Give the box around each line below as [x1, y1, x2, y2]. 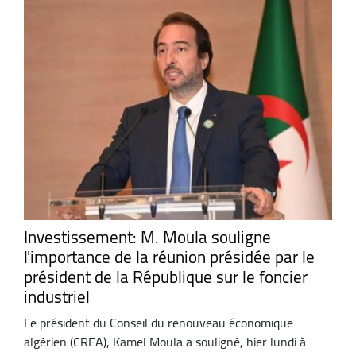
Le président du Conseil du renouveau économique [24, 311, 293, 335]
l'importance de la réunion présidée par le [24, 241, 315, 273]
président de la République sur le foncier [24, 261, 308, 292]
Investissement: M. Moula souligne [24, 221, 271, 253]
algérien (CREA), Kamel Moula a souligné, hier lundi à [24, 330, 306, 354]
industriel [24, 281, 90, 312]
